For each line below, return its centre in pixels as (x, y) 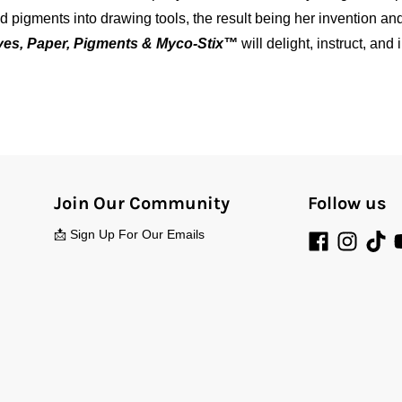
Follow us (347, 203)
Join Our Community (141, 203)
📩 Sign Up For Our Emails (129, 234)
